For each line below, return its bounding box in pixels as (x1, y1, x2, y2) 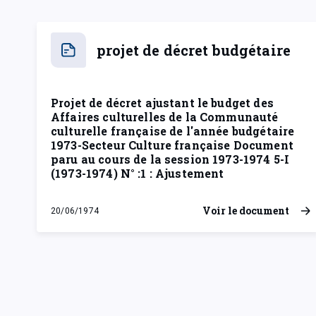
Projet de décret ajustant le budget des (51, 95, 274, 110)
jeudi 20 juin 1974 (50, 211, 136, 224)
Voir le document (202, 204, 289, 217)
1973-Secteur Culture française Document (51, 138, 293, 152)
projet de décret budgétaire (97, 41, 291, 59)
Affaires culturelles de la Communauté (51, 109, 279, 124)
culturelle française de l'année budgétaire (51, 123, 295, 138)
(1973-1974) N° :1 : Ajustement (51, 166, 224, 181)
